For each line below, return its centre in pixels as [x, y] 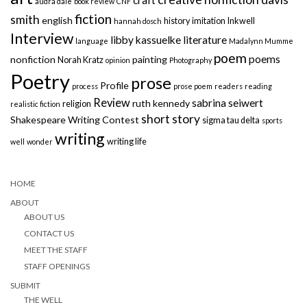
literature [205, 39]
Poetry [40, 81]
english [57, 20]
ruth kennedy [161, 103]
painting [150, 59]
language [92, 40]
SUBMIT [25, 285]
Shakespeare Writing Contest [75, 119]
